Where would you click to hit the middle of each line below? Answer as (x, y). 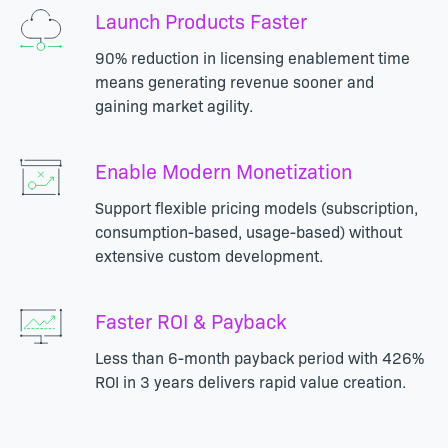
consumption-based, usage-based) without (248, 231)
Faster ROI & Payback (190, 320)
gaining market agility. (173, 105)
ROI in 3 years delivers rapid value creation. (250, 381)
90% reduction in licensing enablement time (252, 57)
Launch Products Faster (200, 20)
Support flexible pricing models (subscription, (256, 207)
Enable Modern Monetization (223, 170)
